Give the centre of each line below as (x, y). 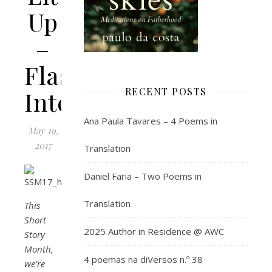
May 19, (43, 130)
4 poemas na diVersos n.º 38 (143, 259)
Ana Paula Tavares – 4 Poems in (151, 121)
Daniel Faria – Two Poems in (143, 176)
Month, (39, 249)
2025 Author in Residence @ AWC (154, 231)
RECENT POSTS (166, 91)
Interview (78, 101)
